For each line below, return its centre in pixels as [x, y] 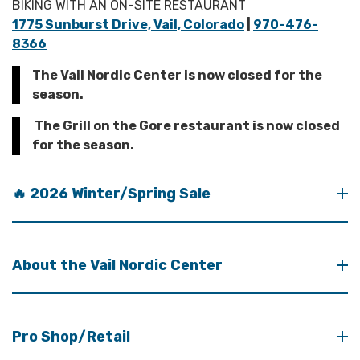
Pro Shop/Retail [71, 336]
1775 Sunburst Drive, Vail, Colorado [128, 24]
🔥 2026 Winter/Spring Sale [111, 193]
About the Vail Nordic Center [117, 265]
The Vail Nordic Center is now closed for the [177, 75]
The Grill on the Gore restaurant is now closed [186, 125]
